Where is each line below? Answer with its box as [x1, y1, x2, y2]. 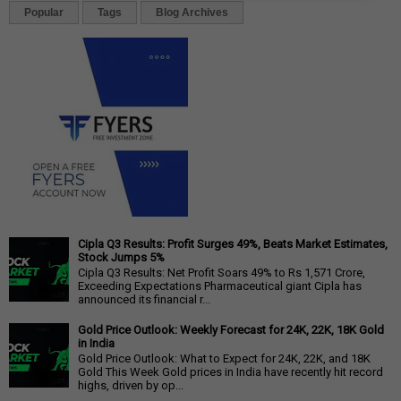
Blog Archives [156, 5, 228, 19]
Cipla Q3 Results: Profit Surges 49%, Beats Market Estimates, [78, 236, 388, 251]
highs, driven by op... [78, 379, 183, 393]
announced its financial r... [78, 293, 210, 307]
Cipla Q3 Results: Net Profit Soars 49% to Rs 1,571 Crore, [78, 266, 365, 280]
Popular [24, 5, 64, 19]
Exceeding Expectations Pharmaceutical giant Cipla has [78, 279, 362, 294]
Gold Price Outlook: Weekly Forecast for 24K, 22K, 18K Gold [78, 322, 384, 337]
